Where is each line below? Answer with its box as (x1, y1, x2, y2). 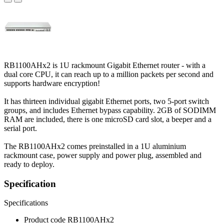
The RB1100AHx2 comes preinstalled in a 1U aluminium (4, 141, 186, 150)
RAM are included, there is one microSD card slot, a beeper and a (4, 114, 211, 123)
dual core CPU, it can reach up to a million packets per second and (4, 69, 213, 78)
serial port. (4, 123, 37, 132)
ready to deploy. (4, 159, 54, 168)
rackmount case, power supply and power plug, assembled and (4, 150, 201, 159)
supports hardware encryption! (4, 78, 100, 87)
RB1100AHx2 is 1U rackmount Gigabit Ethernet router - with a (4, 60, 205, 69)
